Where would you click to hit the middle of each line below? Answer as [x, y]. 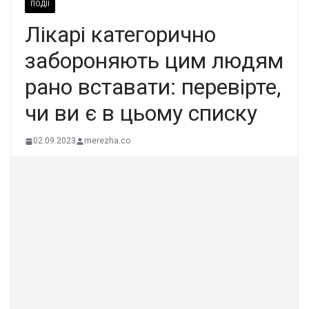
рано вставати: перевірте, [153, 87]
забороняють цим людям [154, 61]
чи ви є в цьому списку [141, 113]
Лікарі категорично [120, 35]
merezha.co [107, 141]
